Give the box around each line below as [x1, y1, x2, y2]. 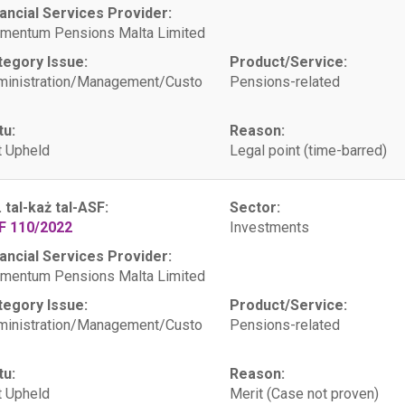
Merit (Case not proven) [229, 385, 379, 402]
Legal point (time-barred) [229, 142, 387, 159]
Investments [229, 219, 309, 236]
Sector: [229, 199, 280, 216]
